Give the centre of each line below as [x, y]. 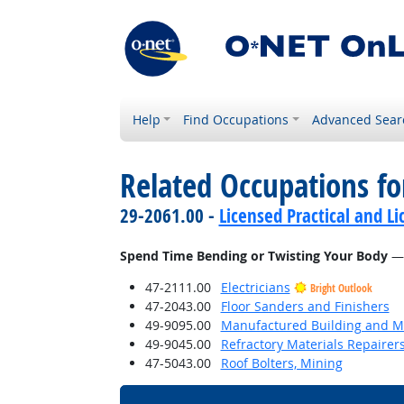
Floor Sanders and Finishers [305, 306]
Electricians [255, 287]
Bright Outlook [341, 288]
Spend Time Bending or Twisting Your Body [253, 256]
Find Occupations [236, 119]
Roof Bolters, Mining [281, 363]
